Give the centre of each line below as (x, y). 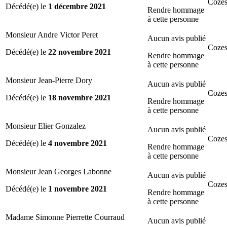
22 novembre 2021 (80, 52)
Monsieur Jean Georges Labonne (59, 171)
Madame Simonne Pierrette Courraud (65, 217)
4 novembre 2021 (78, 143)
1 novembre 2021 (78, 188)
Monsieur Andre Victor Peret (52, 34)
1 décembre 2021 (77, 6)
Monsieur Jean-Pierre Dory (49, 80)
